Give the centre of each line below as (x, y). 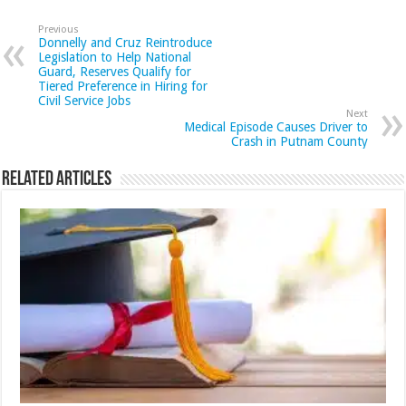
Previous (59, 30)
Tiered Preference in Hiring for (123, 87)
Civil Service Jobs (85, 101)
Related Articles (57, 180)
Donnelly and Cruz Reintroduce (126, 43)
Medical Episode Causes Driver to (275, 127)
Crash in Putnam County (299, 142)
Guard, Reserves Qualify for (115, 72)
